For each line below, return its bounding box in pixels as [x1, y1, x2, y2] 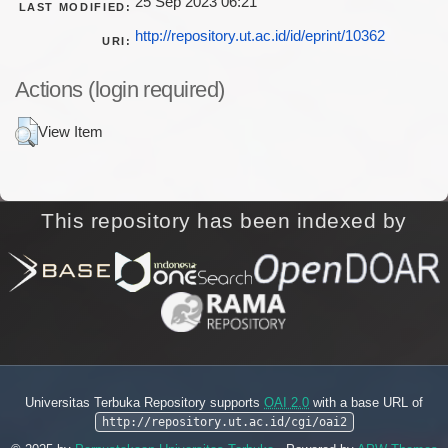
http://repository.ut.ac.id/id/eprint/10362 [134, 28, 385, 45]
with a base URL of [313, 395, 423, 411]
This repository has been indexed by [41, 208, 407, 232]
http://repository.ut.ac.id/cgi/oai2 [101, 415, 347, 430]
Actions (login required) [14, 76, 225, 102]
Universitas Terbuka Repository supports [25, 395, 264, 411]
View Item [37, 123, 103, 140]
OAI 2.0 [264, 395, 309, 411]
